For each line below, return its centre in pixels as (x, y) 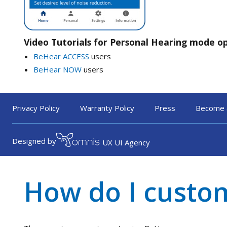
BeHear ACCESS (61, 56)
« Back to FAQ (48, 121)
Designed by (34, 141)
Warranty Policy (107, 108)
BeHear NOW (57, 69)
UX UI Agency (126, 142)
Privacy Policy (36, 108)
